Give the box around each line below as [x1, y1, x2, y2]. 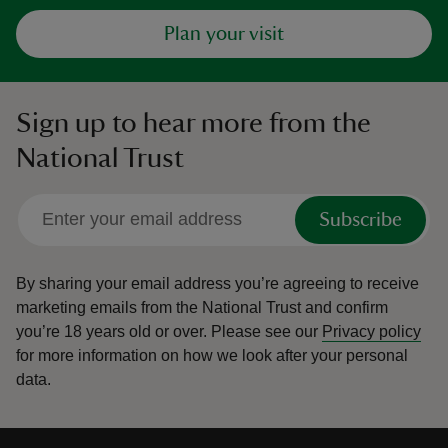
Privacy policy [322, 322, 421, 340]
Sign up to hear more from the [16, 108, 371, 137]
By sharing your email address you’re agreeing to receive [16, 274, 419, 292]
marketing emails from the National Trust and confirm [16, 298, 388, 316]
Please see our [211, 322, 322, 340]
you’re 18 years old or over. [16, 322, 207, 340]
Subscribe [319, 209, 402, 230]
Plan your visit [164, 23, 284, 44]
